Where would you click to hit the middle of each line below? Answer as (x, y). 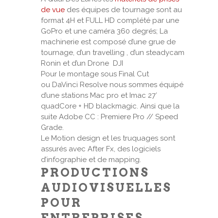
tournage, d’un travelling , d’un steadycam (113, 53)
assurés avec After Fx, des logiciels (101, 149)
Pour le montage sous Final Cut (95, 74)
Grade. (52, 127)
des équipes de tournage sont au (123, 10)
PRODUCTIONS (95, 173)
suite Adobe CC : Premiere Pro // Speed (109, 117)
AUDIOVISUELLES (106, 188)
